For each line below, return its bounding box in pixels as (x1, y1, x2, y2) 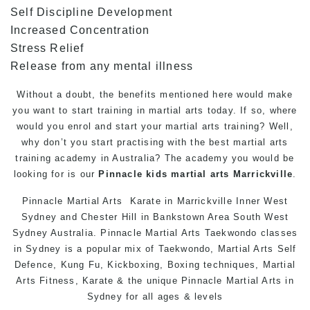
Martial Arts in (226, 275, 294, 286)
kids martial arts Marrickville (146, 168, 293, 179)
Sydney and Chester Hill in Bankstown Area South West (21, 211, 289, 222)
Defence (14, 259, 54, 270)
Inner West (232, 195, 289, 206)
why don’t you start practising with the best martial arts (21, 136, 289, 147)
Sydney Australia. (12, 227, 101, 238)
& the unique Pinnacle (113, 275, 226, 286)
